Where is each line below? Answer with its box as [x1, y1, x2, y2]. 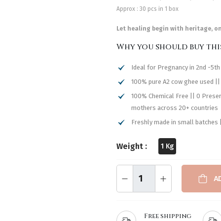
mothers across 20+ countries [131, 104, 218, 112]
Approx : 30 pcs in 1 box [116, 5, 179, 13]
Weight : [116, 141, 147, 151]
